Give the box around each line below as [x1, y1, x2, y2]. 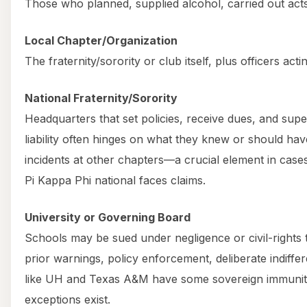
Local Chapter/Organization [25, 33, 177, 47]
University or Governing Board [25, 210, 191, 224]
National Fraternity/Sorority [25, 90, 177, 105]
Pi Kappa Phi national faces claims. [25, 173, 206, 187]
